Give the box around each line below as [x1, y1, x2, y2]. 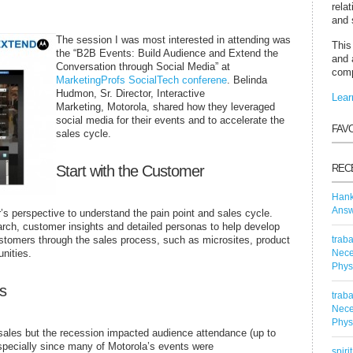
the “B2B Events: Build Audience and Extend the [56, 46, 278, 59]
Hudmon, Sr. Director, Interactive [56, 87, 205, 99]
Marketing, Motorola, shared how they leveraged [56, 100, 275, 113]
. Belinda [227, 73, 267, 86]
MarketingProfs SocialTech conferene [56, 73, 227, 86]
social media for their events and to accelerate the [56, 113, 284, 126]
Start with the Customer [56, 162, 204, 180]
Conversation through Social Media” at [56, 60, 230, 72]
